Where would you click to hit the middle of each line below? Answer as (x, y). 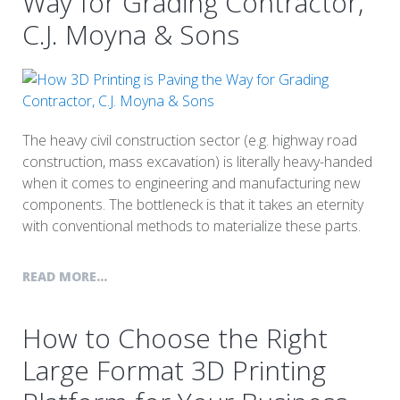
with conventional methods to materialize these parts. (192, 226)
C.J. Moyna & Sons (131, 35)
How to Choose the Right (175, 338)
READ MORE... (65, 277)
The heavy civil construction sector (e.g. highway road (190, 141)
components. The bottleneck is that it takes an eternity (193, 205)
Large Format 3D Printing (174, 371)
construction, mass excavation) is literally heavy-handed (197, 162)
